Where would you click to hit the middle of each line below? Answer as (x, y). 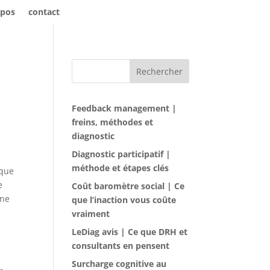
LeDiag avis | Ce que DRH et (130, 232)
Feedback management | (124, 108)
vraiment (91, 214)
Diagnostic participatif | (121, 154)
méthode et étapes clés (121, 168)
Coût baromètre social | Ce (128, 186)
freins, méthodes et (113, 122)
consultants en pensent (121, 246)
